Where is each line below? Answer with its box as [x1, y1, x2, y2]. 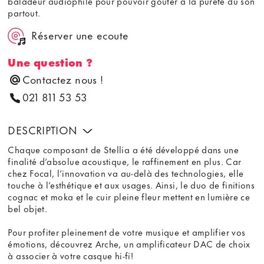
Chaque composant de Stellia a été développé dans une [8, 142, 239, 157]
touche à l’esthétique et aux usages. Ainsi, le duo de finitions [8, 177, 255, 192]
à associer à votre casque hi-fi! [8, 248, 133, 263]
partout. [8, 5, 41, 20]
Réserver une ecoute [31, 26, 129, 43]
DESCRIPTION [8, 121, 81, 138]
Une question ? [8, 54, 93, 71]
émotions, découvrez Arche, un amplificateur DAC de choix [8, 236, 250, 251]
